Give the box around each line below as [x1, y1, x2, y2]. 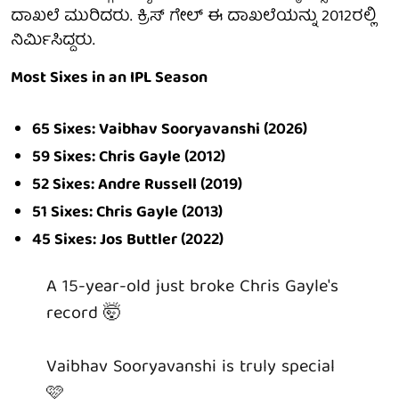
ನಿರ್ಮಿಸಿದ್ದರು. [11, 27, 95, 55]
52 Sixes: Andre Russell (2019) [32, 171, 242, 199]
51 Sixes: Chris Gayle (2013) [32, 199, 223, 227]
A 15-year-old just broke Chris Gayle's [46, 271, 338, 303]
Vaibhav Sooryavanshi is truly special [46, 351, 335, 383]
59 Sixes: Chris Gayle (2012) [32, 143, 225, 172]
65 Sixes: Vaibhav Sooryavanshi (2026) [32, 116, 307, 144]
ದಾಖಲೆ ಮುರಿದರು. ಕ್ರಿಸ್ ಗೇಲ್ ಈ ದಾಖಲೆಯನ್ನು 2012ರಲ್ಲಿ [11, 3, 376, 31]
